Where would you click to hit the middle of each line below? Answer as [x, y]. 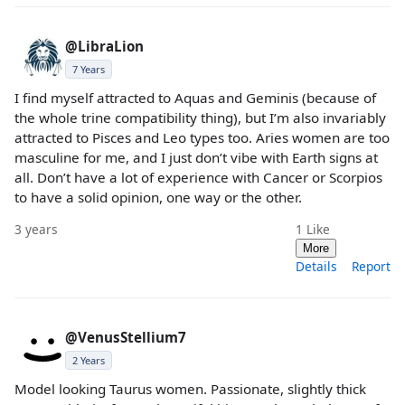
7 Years [89, 69]
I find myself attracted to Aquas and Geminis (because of [195, 97]
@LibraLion [104, 46]
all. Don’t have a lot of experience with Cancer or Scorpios [198, 177]
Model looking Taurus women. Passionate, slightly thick [190, 388]
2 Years [89, 360]
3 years [36, 229]
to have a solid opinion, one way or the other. [158, 197]
